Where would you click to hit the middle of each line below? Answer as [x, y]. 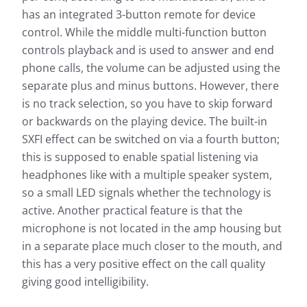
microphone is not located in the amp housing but [152, 229]
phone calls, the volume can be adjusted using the [151, 68]
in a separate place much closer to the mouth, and [152, 246]
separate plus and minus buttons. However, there [150, 86]
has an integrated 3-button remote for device [139, 15]
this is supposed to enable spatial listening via [140, 157]
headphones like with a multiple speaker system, [147, 175]
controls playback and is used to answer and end [148, 50]
